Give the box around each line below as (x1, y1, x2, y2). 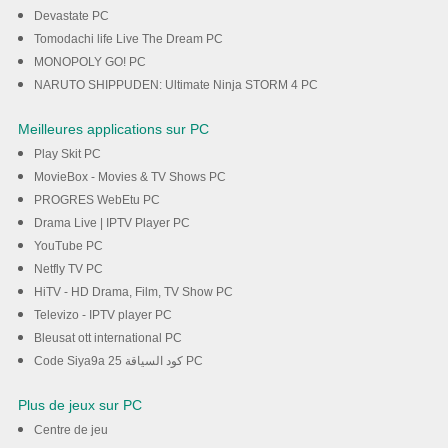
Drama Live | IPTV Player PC (33, 216, 190, 231)
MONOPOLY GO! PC (33, 55, 146, 70)
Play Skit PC (33, 147, 101, 162)
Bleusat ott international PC (33, 331, 182, 346)
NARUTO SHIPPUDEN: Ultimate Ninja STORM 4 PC (33, 78, 318, 93)
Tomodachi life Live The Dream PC (33, 32, 223, 47)
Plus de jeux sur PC (17, 397, 142, 414)
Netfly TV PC (33, 262, 103, 277)
